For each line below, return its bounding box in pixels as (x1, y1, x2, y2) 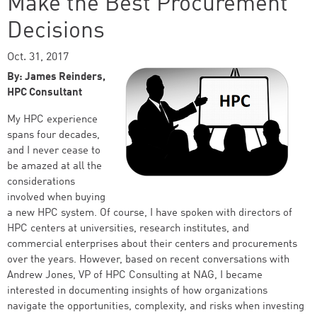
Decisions (7, 21, 105, 43)
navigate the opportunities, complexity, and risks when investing (7, 301, 304, 312)
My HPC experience (7, 115, 98, 125)
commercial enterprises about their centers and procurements (7, 239, 297, 250)
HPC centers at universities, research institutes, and (7, 224, 249, 234)
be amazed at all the (7, 161, 102, 172)
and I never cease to (7, 146, 100, 156)
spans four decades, (7, 130, 100, 141)
